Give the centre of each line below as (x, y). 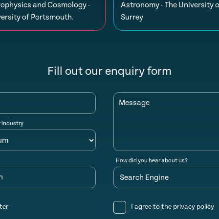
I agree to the (152, 207)
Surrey (132, 17)
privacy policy (194, 207)
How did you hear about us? (152, 161)
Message (134, 103)
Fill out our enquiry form (109, 71)
